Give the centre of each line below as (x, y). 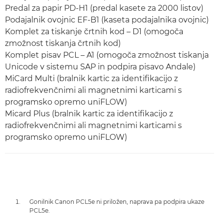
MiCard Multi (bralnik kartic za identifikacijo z (91, 78)
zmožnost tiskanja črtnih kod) (63, 43)
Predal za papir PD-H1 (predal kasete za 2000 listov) (104, 8)
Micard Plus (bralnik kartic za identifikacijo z (89, 114)
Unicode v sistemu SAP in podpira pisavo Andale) (100, 67)
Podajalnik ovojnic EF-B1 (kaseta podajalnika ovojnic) (107, 20)
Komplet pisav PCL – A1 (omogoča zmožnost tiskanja (107, 55)
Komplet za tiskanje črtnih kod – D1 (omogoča (94, 32)
